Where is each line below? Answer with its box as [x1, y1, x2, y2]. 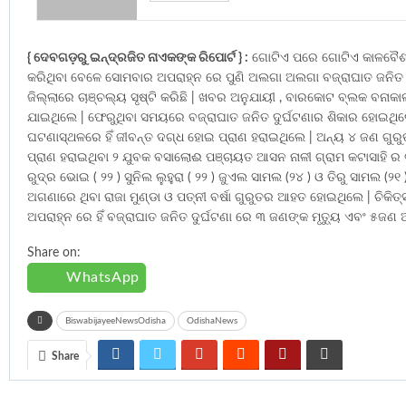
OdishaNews [187, 316, 237, 326]
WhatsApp [66, 270, 140, 285]
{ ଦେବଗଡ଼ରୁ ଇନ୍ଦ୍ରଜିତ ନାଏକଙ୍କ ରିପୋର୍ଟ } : [27, 52, 248, 65]
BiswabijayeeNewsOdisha [65, 316, 166, 326]
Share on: [27, 246, 81, 260]
